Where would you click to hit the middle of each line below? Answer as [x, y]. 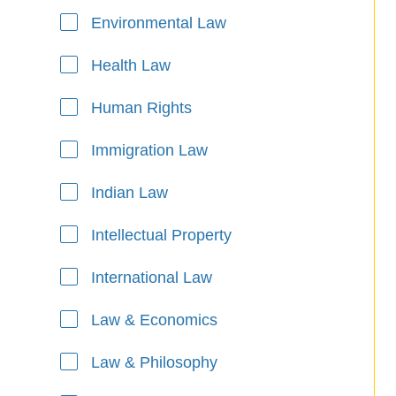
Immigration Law [149, 150]
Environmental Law [158, 23]
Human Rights [141, 108]
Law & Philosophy [154, 362]
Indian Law [129, 193]
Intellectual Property [161, 235]
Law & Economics [154, 320]
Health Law [130, 65]
